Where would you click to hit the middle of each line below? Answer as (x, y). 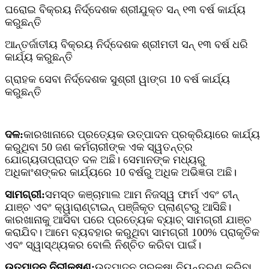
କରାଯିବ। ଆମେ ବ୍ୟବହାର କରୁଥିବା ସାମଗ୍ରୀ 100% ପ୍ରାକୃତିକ (132, 232)
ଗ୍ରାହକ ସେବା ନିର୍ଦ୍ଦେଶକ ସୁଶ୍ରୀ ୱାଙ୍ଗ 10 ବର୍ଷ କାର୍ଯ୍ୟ (117, 79)
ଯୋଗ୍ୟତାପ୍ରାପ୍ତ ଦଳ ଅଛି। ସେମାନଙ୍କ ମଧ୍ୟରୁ (105, 159)
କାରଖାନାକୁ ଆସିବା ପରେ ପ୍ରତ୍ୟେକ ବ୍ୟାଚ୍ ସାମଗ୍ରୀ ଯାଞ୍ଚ (128, 219)
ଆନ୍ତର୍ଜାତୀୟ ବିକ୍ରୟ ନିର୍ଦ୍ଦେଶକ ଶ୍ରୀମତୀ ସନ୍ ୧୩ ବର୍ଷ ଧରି (126, 44)
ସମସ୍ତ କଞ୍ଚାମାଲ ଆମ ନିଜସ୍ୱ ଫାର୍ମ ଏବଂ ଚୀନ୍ (142, 194)
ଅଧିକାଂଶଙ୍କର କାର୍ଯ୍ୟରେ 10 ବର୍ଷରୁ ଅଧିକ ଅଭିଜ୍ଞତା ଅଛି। (121, 172)
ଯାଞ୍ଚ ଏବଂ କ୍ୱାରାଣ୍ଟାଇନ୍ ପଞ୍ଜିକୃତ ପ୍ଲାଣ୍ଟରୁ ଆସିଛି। (118, 207)
